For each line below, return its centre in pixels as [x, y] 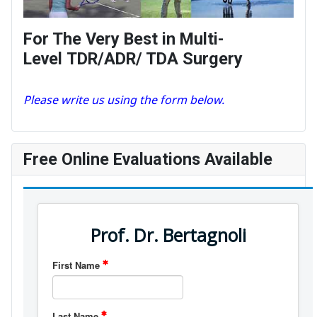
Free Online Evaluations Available [148, 159]
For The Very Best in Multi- [123, 39]
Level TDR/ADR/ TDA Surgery [133, 58]
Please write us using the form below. [124, 99]
